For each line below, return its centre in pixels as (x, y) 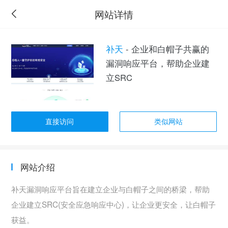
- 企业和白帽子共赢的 (166, 49)
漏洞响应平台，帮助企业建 (158, 63)
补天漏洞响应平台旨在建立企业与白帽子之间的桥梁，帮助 (111, 189)
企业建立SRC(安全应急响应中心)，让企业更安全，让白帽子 (114, 204)
